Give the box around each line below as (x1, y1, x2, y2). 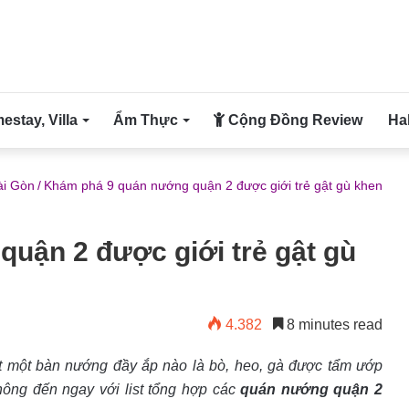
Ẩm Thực (113, 112, 178, 128)
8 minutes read (283, 317, 383, 332)
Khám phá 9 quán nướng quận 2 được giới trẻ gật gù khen (44, 178, 383, 193)
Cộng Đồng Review (225, 112, 362, 128)
